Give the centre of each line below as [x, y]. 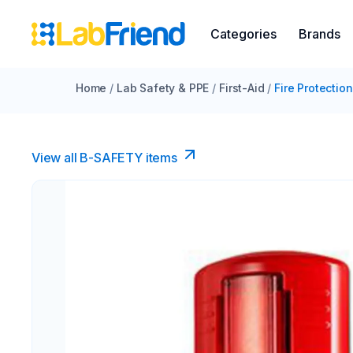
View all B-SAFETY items [104, 158]
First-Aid [242, 88]
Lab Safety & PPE [163, 88]
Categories [243, 34]
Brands [320, 34]
